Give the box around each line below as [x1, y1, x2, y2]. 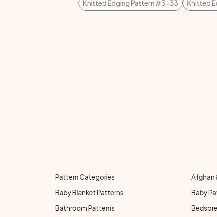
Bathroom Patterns [55, 204, 115, 212]
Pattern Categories [55, 173, 115, 181]
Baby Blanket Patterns [55, 188, 124, 197]
